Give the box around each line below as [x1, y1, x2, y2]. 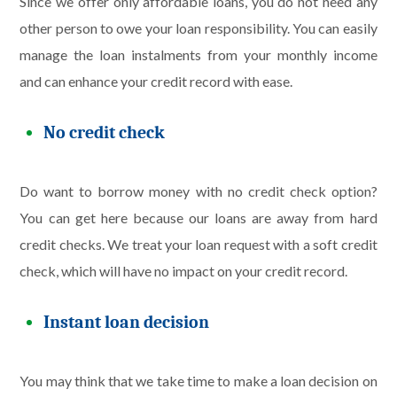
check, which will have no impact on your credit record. [19, 262, 348, 280]
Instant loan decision [43, 311, 210, 332]
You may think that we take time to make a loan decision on [19, 372, 378, 390]
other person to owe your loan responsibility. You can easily [19, 19, 378, 36]
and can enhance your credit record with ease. [19, 72, 293, 90]
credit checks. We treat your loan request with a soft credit [19, 236, 378, 253]
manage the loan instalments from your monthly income [19, 45, 378, 63]
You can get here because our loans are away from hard [19, 209, 378, 227]
